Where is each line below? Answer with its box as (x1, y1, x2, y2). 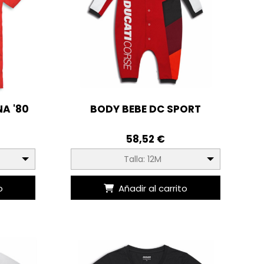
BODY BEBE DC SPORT (90, 102, 201, 117)
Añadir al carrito (118, 181, 188, 194)
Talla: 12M (123, 153, 161, 166)
